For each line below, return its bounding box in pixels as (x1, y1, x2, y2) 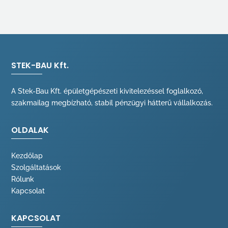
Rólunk (11, 175, 35, 184)
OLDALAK (11, 124, 49, 136)
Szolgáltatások (11, 163, 62, 172)
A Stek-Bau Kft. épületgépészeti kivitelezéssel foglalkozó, (11, 87, 204, 96)
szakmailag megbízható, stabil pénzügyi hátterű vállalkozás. (11, 99, 213, 107)
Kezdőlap (11, 152, 43, 160)
